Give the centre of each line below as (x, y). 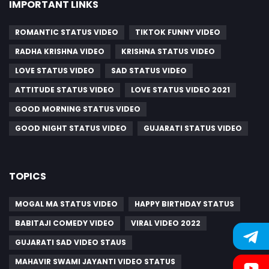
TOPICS (28, 176)
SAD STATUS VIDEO (149, 71)
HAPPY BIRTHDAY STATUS (184, 204)
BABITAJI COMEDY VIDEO (65, 223)
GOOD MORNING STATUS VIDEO (78, 109)
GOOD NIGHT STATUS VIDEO (71, 128)
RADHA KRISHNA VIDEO (60, 51)
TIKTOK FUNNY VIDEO (178, 32)
